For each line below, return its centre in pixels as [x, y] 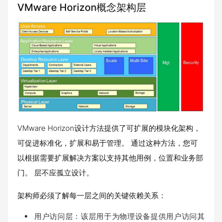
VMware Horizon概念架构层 [82, 8]
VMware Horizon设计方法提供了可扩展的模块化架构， [109, 128]
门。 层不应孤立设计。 [55, 173]
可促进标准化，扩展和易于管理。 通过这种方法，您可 [108, 143]
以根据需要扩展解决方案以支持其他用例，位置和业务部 [110, 158]
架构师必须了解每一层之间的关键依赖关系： [92, 196]
